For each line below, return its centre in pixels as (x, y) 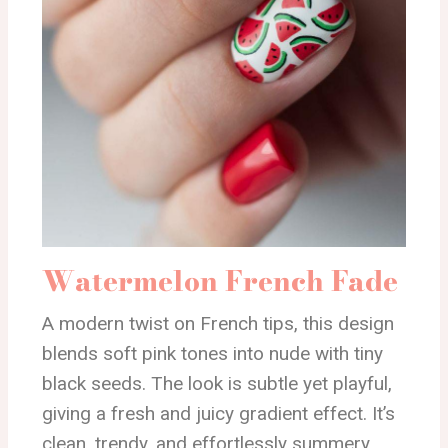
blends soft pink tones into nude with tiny (212, 353)
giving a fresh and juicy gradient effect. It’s (218, 413)
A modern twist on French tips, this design (218, 323)
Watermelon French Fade (220, 280)
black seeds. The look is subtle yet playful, (217, 383)
